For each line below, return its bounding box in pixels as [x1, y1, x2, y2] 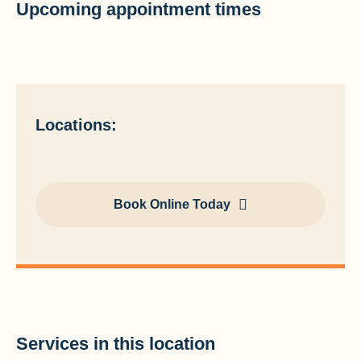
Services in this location [16, 334, 215, 354]
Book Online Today [114, 197, 230, 211]
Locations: [35, 116, 117, 134]
